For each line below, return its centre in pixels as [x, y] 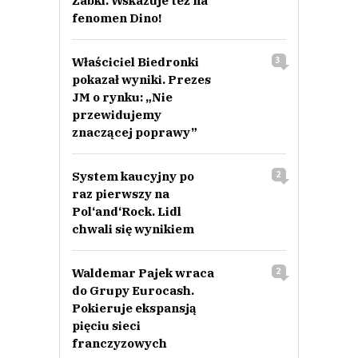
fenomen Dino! [117, 18]
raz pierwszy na [121, 194]
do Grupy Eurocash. [133, 291]
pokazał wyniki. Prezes [141, 80]
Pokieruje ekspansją [134, 308]
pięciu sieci [106, 326]
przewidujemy [117, 115]
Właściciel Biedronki [135, 62]
